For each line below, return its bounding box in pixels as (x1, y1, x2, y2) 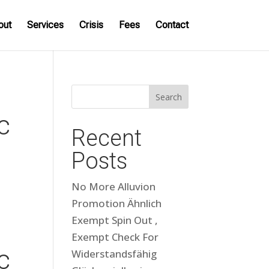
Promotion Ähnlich (71, 196, 162, 210)
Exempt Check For (71, 230, 159, 244)
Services (26, 19, 64, 31)
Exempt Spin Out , (71, 213, 159, 227)
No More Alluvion (71, 180, 156, 193)
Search (155, 91, 182, 103)
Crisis (79, 19, 103, 31)
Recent (71, 125, 142, 151)
